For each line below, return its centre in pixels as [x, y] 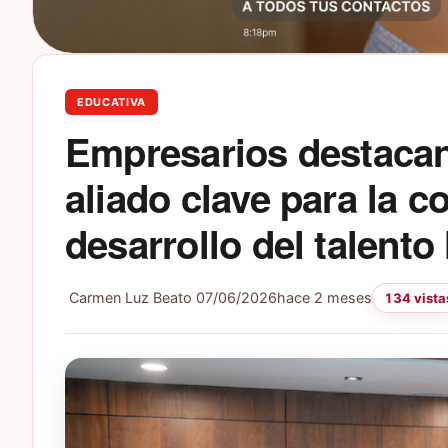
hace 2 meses [324, 298]
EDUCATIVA [111, 102]
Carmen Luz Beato [128, 298]
